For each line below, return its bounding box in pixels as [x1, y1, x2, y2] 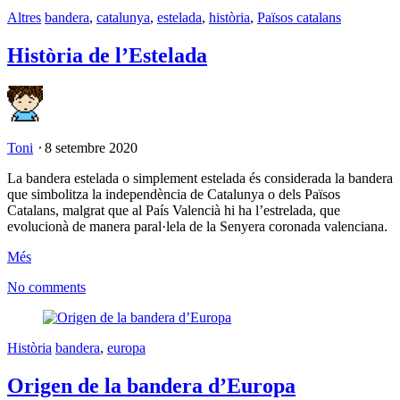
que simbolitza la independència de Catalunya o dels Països [7, 186, 340, 202]
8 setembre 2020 [45, 139, 137, 155]
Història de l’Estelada [7, 43, 207, 67]
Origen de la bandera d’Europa [7, 373, 296, 397]
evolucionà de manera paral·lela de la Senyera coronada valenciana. [7, 218, 387, 234]
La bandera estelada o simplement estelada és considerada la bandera [7, 170, 393, 186]
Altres [7, 9, 41, 25]
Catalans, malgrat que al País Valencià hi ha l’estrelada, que [7, 202, 340, 218]
